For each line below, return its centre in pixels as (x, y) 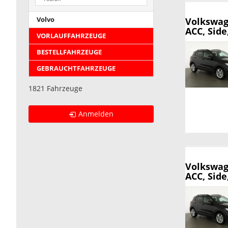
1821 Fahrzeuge (55, 89)
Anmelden (96, 114)
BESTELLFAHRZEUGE (69, 52)
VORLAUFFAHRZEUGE (71, 36)
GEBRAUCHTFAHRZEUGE (76, 69)
